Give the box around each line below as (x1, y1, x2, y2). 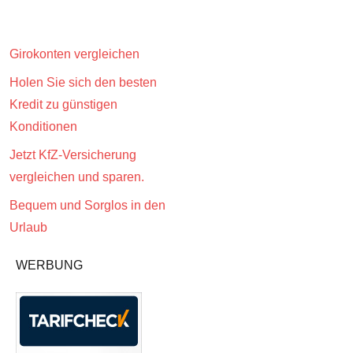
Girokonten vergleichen (9, 46, 139, 61)
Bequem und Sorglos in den (9, 198, 165, 212)
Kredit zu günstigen (9, 97, 117, 111)
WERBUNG (16, 258, 83, 272)
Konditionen (9, 119, 77, 133)
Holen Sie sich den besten (9, 75, 157, 89)
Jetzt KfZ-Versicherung (9, 147, 136, 162)
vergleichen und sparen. (9, 169, 144, 184)
